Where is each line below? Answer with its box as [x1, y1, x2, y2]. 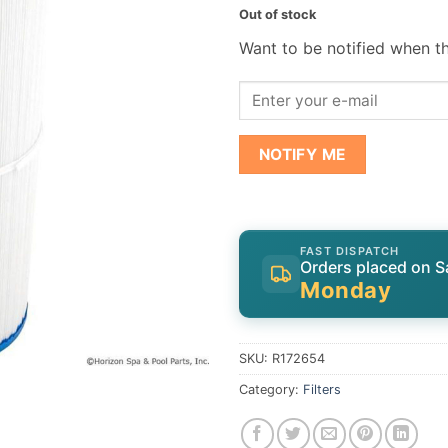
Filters [303, 381, 341, 397]
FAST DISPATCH [300, 243, 400, 258]
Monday [300, 276, 391, 303]
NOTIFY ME [258, 145, 347, 165]
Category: [239, 381, 303, 397]
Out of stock [239, 7, 316, 23]
